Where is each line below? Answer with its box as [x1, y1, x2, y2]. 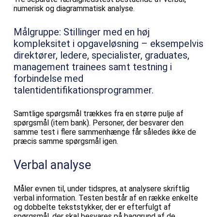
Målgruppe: [14, 26, 61, 38]
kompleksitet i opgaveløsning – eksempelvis [14, 38, 203, 50]
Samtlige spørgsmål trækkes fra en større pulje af [14, 108, 184, 118]
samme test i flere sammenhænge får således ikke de [14, 127, 196, 137]
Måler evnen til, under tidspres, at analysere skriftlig [14, 184, 189, 193]
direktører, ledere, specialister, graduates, [14, 49, 189, 62]
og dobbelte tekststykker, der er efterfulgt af [14, 202, 171, 212]
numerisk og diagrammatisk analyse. [14, 4, 135, 14]
